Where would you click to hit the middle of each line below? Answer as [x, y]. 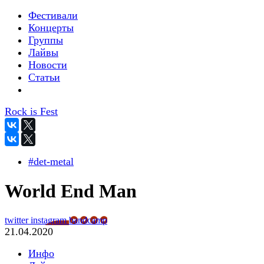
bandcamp [88, 220]
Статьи [44, 77]
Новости [48, 65]
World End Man [71, 191]
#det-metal [51, 161]
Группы [46, 40]
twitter [18, 220]
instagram [50, 220]
